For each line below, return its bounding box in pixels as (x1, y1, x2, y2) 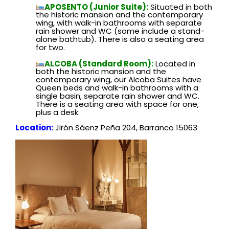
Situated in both (148, 1, 213, 12)
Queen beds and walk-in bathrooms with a (36, 82, 198, 93)
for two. (36, 42, 65, 53)
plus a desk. (36, 107, 80, 118)
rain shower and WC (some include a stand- (36, 26, 204, 37)
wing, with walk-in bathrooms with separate (36, 17, 202, 29)
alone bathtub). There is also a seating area (36, 34, 204, 45)
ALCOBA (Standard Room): (44, 58, 154, 68)
